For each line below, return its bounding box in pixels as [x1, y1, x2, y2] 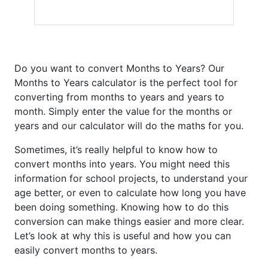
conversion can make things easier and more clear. [14, 215, 244, 227]
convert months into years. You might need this [14, 158, 230, 170]
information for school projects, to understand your [14, 172, 248, 184]
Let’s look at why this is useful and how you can [14, 230, 231, 242]
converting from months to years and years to [14, 91, 224, 103]
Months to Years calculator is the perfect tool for [14, 77, 237, 89]
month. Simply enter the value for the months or [14, 105, 232, 117]
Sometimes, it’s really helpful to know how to [14, 144, 218, 156]
